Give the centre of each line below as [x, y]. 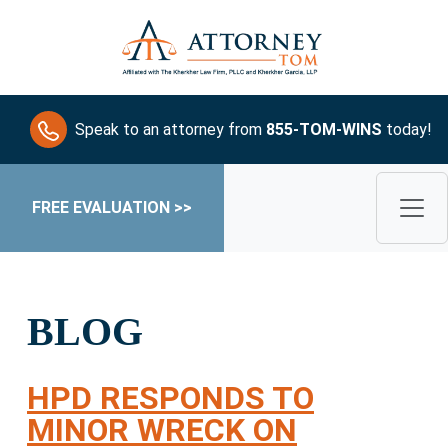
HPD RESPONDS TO [170, 398]
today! [407, 129]
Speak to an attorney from [170, 129]
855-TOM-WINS [324, 129]
